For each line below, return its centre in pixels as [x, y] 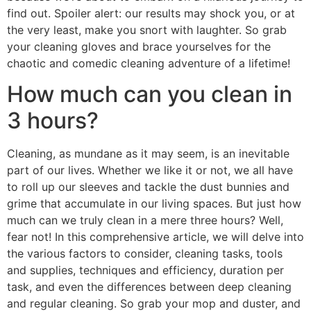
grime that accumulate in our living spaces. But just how [154, 204]
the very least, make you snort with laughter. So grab [147, 30]
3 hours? [53, 121]
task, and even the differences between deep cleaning [149, 287]
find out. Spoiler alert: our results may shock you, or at [151, 13]
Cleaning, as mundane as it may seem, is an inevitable [148, 154]
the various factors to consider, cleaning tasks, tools [145, 254]
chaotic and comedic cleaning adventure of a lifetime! [149, 63]
